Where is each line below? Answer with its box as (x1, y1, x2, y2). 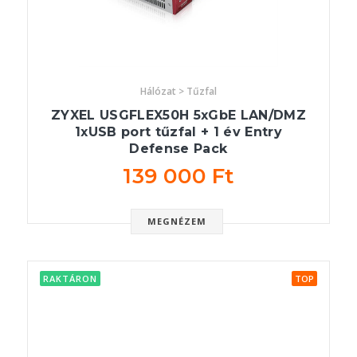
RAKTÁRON (43, 273, 97, 285)
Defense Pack (129, 141, 228, 157)
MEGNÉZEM (147, 215, 207, 228)
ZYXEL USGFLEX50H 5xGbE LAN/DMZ (50, 108, 307, 124)
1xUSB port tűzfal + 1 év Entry (74, 124, 283, 140)
